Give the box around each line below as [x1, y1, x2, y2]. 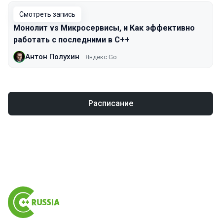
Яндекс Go [85, 53, 117, 61]
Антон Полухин [25, 52, 79, 61]
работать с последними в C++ [13, 35, 130, 44]
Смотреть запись [19, 10, 75, 18]
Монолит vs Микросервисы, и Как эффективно [13, 23, 195, 33]
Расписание [88, 99, 133, 108]
